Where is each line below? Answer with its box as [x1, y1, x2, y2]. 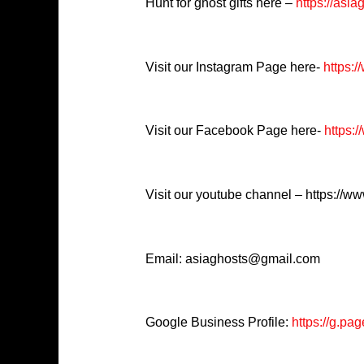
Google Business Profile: [145, 315, 292, 330]
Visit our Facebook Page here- [145, 123, 321, 138]
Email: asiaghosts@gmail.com [145, 251, 320, 266]
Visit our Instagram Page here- [145, 59, 323, 74]
